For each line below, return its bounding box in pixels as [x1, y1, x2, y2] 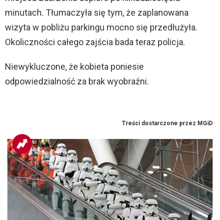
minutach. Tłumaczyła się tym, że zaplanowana [5, 7, 189, 18]
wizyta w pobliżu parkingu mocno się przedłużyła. [5, 22, 197, 33]
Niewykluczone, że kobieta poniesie [5, 61, 144, 72]
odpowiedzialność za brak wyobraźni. [5, 76, 149, 87]
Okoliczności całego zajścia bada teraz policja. [5, 37, 185, 48]
